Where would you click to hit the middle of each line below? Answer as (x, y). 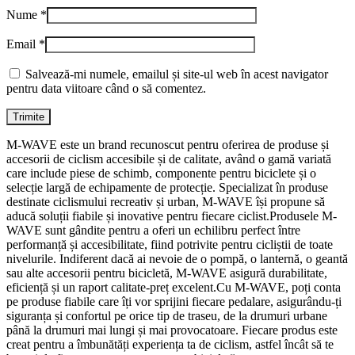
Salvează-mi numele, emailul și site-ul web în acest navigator (177, 74)
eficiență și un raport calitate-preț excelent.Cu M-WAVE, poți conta (174, 287)
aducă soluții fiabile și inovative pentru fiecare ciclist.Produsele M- (172, 216)
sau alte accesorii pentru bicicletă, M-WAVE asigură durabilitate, (167, 273)
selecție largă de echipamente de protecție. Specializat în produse (167, 187)
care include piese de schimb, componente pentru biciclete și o (161, 173)
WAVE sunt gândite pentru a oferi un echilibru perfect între (153, 230)
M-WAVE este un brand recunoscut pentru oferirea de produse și (168, 144)
